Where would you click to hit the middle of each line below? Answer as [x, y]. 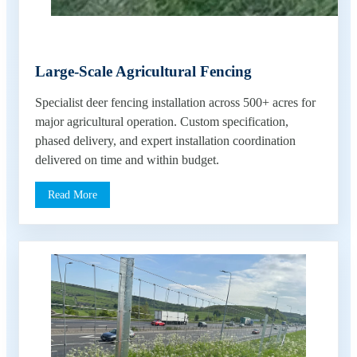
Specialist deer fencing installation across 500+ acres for [175, 102]
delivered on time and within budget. [127, 159]
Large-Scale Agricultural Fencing [143, 71]
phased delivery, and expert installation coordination [165, 140]
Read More [73, 194]
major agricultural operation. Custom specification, [162, 121]
